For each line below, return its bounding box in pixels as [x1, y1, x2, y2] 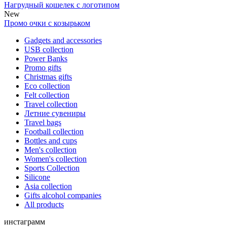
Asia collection [24, 182, 72, 191]
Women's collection [24, 155, 87, 164]
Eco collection [24, 82, 70, 91]
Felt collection [24, 91, 69, 100]
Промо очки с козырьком [4, 19, 90, 28]
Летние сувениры [24, 109, 86, 118]
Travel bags [24, 118, 61, 127]
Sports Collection [24, 164, 80, 173]
